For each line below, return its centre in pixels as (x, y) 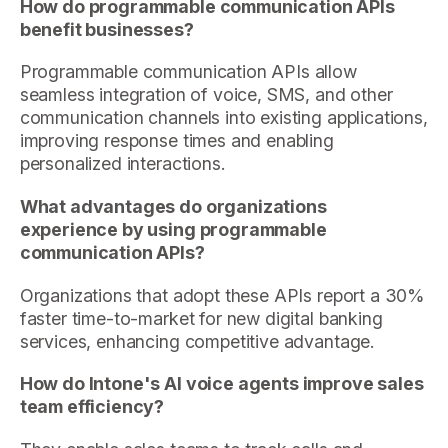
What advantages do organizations (173, 206)
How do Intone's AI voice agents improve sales (221, 384)
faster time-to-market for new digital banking (201, 318)
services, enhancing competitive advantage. (197, 341)
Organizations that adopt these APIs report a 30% (222, 295)
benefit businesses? (106, 29)
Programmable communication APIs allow (188, 72)
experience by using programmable (173, 229)
